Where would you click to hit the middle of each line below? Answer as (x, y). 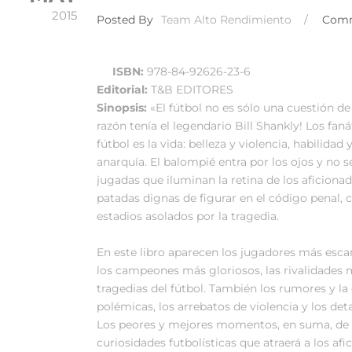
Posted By (125, 19)
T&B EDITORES (191, 89)
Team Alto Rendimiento (226, 19)
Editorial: (122, 89)
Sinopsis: (123, 107)
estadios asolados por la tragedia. (188, 216)
